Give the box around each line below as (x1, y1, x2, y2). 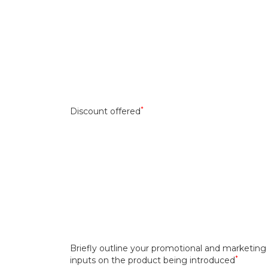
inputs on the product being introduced (70, 255, 235, 266)
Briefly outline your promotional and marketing (70, 243, 266, 254)
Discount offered (70, 106, 141, 117)
